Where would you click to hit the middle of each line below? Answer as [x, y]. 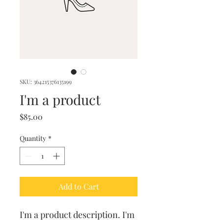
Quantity [33, 138]
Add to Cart [79, 186]
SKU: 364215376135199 [46, 82]
